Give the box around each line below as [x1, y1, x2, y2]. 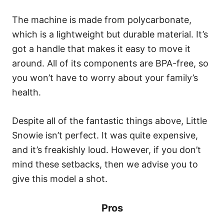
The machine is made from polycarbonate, [12, 14, 191, 25]
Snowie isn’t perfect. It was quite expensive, [12, 130, 198, 140]
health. [12, 87, 41, 97]
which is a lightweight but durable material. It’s [12, 29, 208, 39]
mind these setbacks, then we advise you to [12, 159, 198, 169]
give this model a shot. [12, 173, 110, 184]
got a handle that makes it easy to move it [12, 43, 190, 54]
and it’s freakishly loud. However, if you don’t [12, 144, 201, 155]
